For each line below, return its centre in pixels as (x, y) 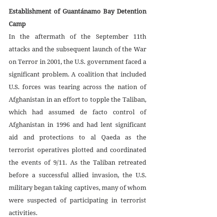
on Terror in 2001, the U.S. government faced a (77, 61)
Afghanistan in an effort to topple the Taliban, (77, 99)
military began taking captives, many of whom (77, 187)
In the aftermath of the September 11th (77, 36)
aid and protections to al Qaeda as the (77, 137)
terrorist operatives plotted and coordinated (77, 149)
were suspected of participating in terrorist (77, 200)
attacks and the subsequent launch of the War (77, 49)
